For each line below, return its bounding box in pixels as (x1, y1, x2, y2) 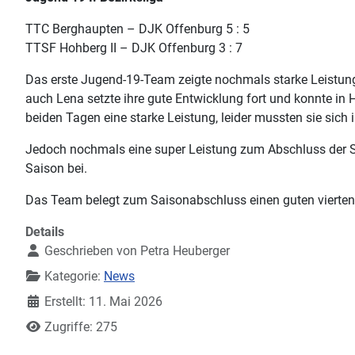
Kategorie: (41, 268, 104, 284)
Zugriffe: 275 (44, 319, 117, 334)
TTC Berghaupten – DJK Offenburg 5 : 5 (25, 21, 250, 36)
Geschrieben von (41, 242, 140, 258)
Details (25, 223, 64, 239)
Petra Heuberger (140, 242, 230, 258)
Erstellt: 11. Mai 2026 (44, 293, 162, 309)
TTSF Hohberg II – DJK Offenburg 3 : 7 (25, 40, 242, 55)
